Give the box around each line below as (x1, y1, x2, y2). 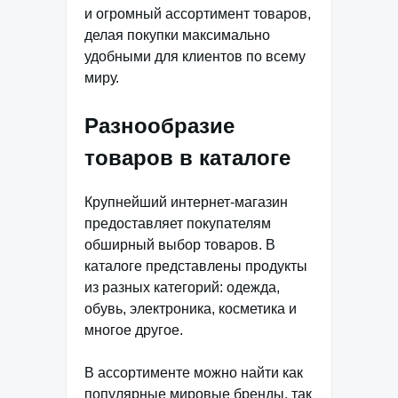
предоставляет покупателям (84, 215, 271, 231)
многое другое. (84, 322, 183, 338)
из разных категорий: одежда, (84, 279, 280, 295)
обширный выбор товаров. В (84, 236, 275, 252)
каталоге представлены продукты (84, 258, 307, 274)
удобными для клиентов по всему (84, 48, 306, 64)
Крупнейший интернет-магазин (84, 194, 288, 210)
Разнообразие (84, 113, 235, 138)
